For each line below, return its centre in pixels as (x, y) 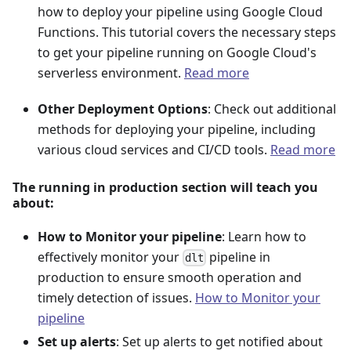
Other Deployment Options (123, 109)
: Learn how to (264, 237)
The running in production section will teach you (165, 188)
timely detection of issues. (116, 298)
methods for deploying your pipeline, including (177, 130)
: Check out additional (272, 109)
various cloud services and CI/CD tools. (154, 150)
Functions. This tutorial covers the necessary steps (187, 33)
